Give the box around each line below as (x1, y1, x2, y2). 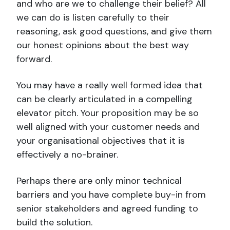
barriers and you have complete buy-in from (16, 188, 206, 201)
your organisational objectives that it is (16, 134, 185, 147)
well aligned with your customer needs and (16, 120, 200, 133)
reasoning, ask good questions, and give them (16, 25, 212, 37)
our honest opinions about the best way (16, 39, 189, 51)
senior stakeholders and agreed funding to (16, 202, 198, 215)
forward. (16, 52, 52, 65)
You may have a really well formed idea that (16, 79, 203, 91)
